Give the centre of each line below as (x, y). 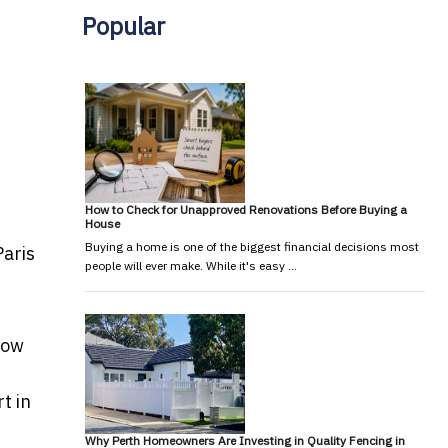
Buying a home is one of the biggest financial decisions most (251, 246)
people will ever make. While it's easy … (190, 265)
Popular (123, 25)
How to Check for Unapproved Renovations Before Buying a (245, 209)
